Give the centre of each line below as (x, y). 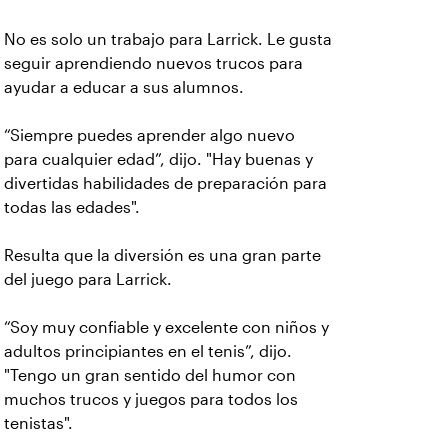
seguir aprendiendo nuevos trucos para (153, 63)
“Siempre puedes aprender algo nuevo (149, 135)
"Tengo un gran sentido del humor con (150, 375)
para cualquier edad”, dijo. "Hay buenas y (158, 159)
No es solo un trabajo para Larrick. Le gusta (168, 39)
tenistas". (38, 423)
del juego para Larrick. (88, 279)
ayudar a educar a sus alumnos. (124, 87)
